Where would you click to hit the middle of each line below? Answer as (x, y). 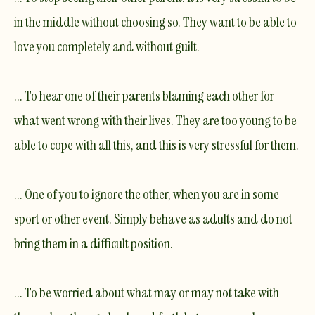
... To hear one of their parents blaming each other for (144, 95)
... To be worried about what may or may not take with (147, 292)
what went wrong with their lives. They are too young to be (155, 120)
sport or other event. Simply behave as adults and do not (153, 218)
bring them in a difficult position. (94, 243)
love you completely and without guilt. (107, 46)
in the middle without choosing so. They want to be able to (155, 21)
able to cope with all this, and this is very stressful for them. (156, 144)
